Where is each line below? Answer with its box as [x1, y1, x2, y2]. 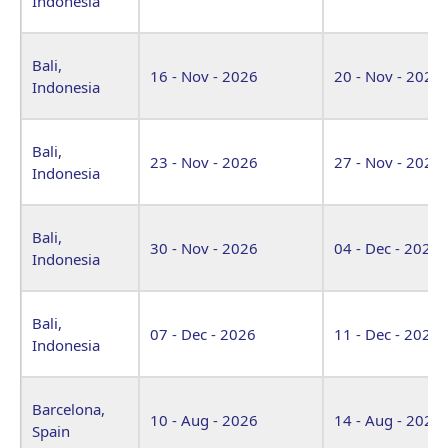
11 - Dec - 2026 [334, 323, 440, 344]
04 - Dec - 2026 [334, 237, 440, 258]
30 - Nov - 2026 [150, 237, 258, 258]
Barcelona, [32, 398, 105, 419]
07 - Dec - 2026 [150, 323, 256, 344]
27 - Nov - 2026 [334, 151, 442, 172]
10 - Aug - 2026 [150, 409, 258, 430]
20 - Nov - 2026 [334, 65, 442, 86]
